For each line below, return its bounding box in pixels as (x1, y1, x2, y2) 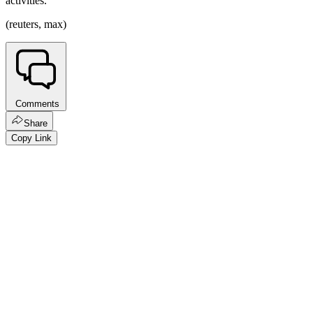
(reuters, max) (6, 18, 66, 31)
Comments (13, 99, 59, 110)
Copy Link (11, 133, 52, 144)
